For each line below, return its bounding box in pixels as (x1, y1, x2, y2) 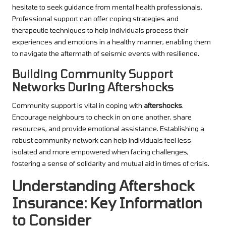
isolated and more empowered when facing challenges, (12, 147, 189, 156)
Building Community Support (12, 67, 173, 80)
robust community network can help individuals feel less (12, 135, 191, 144)
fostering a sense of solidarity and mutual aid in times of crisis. (12, 158, 209, 167)
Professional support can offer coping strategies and (12, 14, 179, 23)
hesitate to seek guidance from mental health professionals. (12, 2, 202, 11)
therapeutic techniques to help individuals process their (12, 25, 188, 34)
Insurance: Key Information (12, 193, 202, 211)
